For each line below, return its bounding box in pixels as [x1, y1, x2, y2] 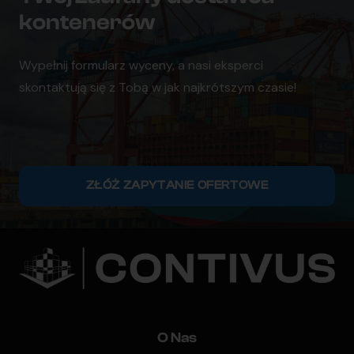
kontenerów [19, 9, 155, 35]
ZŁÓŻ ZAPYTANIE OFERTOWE [85, 179, 269, 193]
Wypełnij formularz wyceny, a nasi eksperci [19, 56, 263, 73]
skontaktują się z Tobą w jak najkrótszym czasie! [19, 78, 296, 96]
